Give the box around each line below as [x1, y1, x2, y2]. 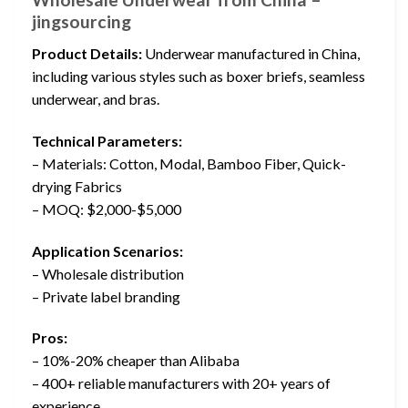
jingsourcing [32, 11, 131, 33]
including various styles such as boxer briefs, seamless [32, 67, 365, 85]
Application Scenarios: [32, 241, 183, 260]
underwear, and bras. [32, 90, 159, 107]
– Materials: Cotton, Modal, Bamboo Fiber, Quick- [32, 154, 346, 172]
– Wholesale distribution [32, 264, 184, 282]
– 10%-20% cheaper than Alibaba [32, 352, 240, 370]
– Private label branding [32, 287, 180, 305]
